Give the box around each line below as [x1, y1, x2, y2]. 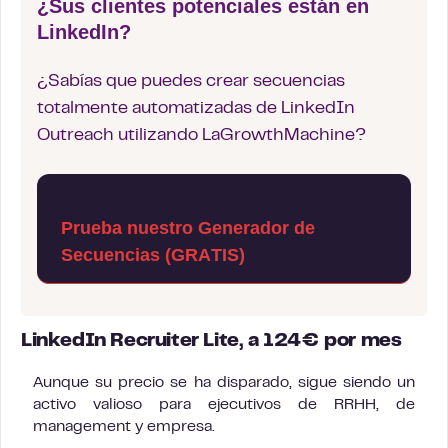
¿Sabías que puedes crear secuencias [37, 73, 345, 90]
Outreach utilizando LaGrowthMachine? [37, 127, 366, 144]
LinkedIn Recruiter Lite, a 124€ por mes [21, 332, 402, 350]
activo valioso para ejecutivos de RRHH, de [33, 397, 415, 412]
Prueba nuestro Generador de [61, 217, 315, 238]
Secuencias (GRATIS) [61, 244, 245, 265]
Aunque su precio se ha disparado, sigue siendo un [33, 375, 415, 390]
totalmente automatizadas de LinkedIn [37, 100, 355, 117]
